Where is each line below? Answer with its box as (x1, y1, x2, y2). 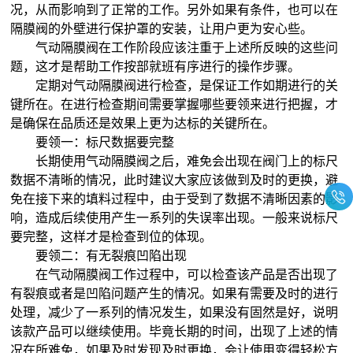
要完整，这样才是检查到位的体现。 (10, 229, 213, 243)
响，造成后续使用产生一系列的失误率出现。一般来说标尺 (10, 210, 339, 225)
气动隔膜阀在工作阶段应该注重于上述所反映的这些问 (10, 40, 339, 54)
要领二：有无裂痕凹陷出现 (10, 248, 188, 262)
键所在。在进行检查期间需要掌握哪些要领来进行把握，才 (10, 97, 339, 111)
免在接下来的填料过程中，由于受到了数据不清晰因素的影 (10, 191, 339, 206)
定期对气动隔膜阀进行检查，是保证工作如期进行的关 (10, 78, 339, 92)
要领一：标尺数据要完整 (10, 135, 175, 149)
